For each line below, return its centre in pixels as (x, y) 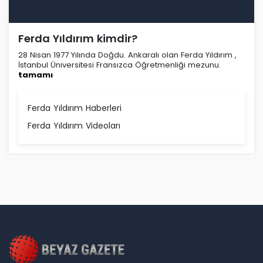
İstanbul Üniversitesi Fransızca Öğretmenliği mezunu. (119, 65)
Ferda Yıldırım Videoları (74, 126)
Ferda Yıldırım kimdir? (78, 39)
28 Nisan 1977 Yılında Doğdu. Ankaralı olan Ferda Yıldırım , (127, 55)
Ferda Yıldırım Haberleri (75, 108)
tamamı (36, 75)
